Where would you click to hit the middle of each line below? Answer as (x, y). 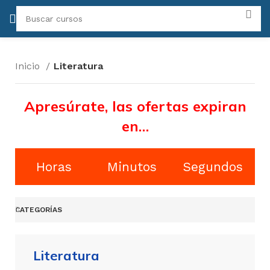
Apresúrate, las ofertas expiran (135, 106)
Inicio (29, 66)
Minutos (132, 167)
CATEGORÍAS (39, 210)
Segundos (213, 167)
